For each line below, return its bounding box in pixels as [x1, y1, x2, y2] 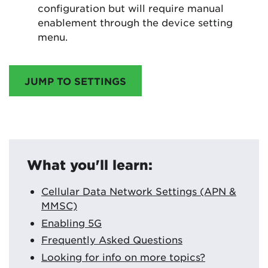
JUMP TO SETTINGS [25, 74, 126, 87]
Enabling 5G [41, 216, 102, 229]
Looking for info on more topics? [41, 251, 205, 263]
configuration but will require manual [38, 1, 224, 14]
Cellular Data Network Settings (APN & [41, 184, 236, 197]
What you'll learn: [27, 156, 153, 172]
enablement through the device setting [38, 16, 233, 28]
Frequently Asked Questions [41, 233, 182, 246]
